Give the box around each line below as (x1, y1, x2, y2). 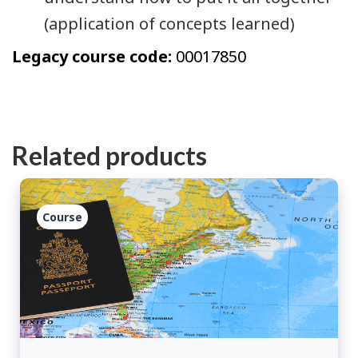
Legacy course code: (12, 46, 176, 68)
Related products (12, 139, 207, 171)
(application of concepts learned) (44, 12, 295, 34)
